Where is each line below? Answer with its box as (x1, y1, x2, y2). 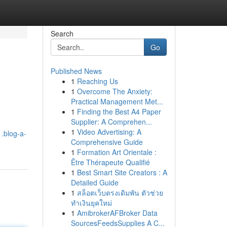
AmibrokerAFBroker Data (77, 208, 158, 218)
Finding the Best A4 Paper (77, 106, 161, 117)
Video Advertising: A (77, 127, 141, 137)
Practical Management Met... (70, 96, 163, 106)
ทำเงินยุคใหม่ (70, 198, 112, 208)
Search (50, 28, 73, 39)
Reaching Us (77, 76, 118, 86)
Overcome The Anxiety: (77, 86, 153, 96)
